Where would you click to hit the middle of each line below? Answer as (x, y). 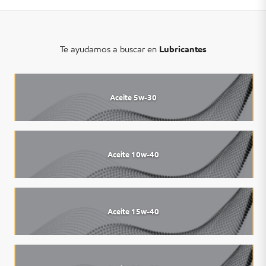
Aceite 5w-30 (133, 97)
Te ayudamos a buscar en (109, 50)
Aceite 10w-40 (133, 154)
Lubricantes (183, 50)
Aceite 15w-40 (133, 211)
